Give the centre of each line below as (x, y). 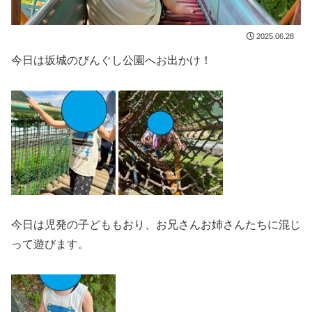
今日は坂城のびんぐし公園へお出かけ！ (111, 61)
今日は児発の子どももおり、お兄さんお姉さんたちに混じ (156, 224)
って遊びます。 (50, 244)
